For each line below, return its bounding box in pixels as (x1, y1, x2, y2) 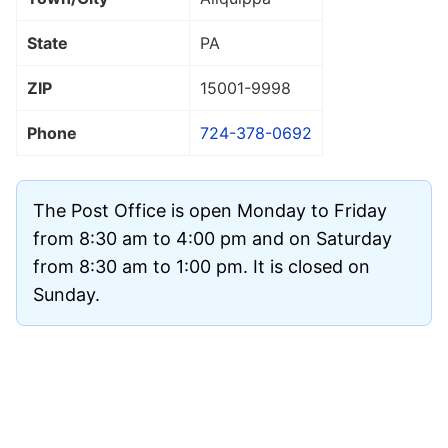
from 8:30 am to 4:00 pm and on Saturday (33, 227, 392, 249)
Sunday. (33, 283, 100, 305)
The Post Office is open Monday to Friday (33, 199, 387, 221)
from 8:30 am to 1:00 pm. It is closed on (33, 255, 370, 277)
